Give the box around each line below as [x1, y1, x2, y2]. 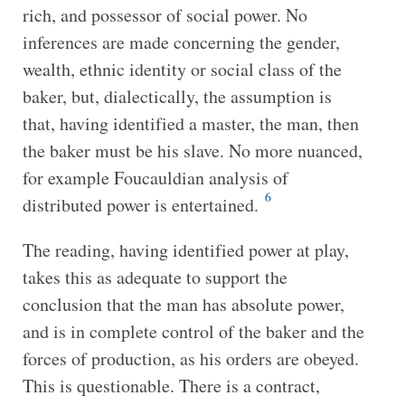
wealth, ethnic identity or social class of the [22, 56, 342, 81]
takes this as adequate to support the [22, 264, 287, 289]
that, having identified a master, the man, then [22, 110, 359, 136]
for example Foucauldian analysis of [22, 165, 288, 190]
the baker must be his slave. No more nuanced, [22, 137, 363, 163]
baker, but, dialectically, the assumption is [22, 83, 332, 108]
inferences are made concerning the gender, [22, 29, 340, 54]
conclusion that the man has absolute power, [22, 291, 344, 316]
